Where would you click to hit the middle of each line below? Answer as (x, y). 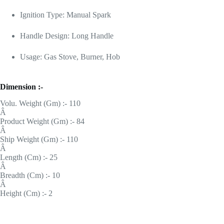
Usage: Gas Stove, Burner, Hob (70, 57)
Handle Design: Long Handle (67, 36)
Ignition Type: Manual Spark (65, 15)
